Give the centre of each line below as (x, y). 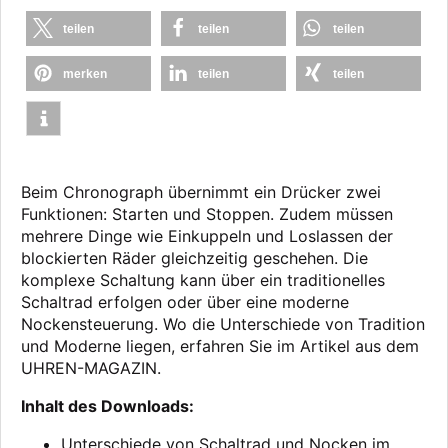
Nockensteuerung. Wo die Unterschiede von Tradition (223, 324)
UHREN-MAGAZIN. (91, 368)
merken (85, 74)
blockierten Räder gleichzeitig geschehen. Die (194, 258)
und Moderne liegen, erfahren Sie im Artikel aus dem (220, 346)
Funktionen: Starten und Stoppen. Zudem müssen (207, 214)
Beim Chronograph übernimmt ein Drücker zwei (201, 192)
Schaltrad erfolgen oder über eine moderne (185, 302)
